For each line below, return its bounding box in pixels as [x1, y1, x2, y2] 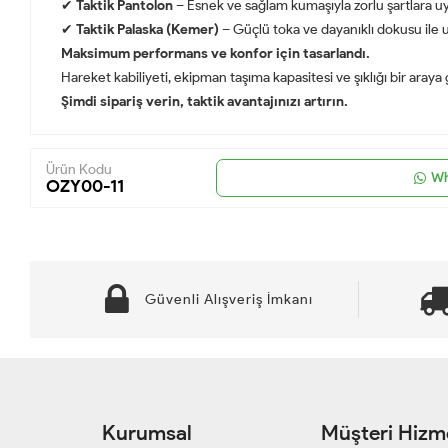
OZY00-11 [46, 175, 124, 196]
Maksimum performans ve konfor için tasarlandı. [61, 44, 370, 62]
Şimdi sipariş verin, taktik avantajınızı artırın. [61, 92, 348, 110]
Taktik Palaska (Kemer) [76, 20, 219, 38]
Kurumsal [102, 419, 192, 445]
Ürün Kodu [46, 160, 112, 178]
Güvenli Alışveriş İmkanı [144, 290, 313, 308]
